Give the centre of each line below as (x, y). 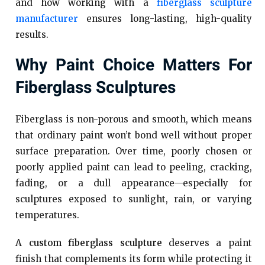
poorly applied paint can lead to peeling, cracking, (134, 167)
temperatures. (48, 215)
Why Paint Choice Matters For (134, 65)
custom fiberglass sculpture (95, 243)
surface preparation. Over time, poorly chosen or (134, 151)
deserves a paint (207, 243)
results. (32, 35)
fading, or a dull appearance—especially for (134, 183)
